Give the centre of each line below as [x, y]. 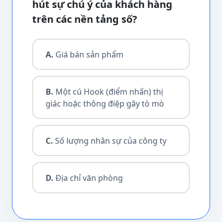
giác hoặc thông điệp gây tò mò [105, 103]
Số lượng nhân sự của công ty [110, 140]
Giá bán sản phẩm [88, 54]
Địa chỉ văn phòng [88, 178]
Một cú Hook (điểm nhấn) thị [108, 91]
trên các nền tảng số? [85, 19]
